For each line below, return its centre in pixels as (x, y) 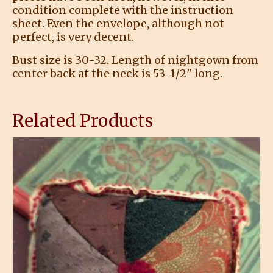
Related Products (83, 120)
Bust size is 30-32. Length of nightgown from (135, 60)
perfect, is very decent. (73, 37)
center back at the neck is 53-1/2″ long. (117, 73)
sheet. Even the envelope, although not (118, 23)
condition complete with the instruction (123, 10)
